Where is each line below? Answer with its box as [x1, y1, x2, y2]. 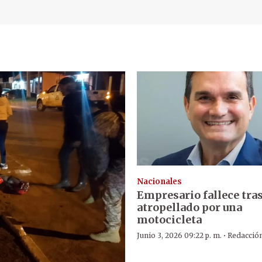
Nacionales [136, 177, 182, 187]
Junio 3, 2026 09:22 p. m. [136, 231, 222, 240]
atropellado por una [136, 201, 242, 215]
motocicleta [136, 213, 202, 227]
